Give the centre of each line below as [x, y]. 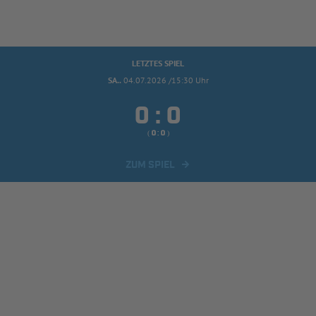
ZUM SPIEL [150, 165]
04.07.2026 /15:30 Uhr [166, 80]
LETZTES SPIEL [158, 63]
